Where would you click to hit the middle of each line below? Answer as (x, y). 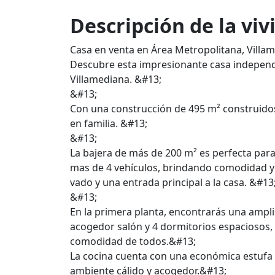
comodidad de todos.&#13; (133, 241)
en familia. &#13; (109, 123)
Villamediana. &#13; (116, 79)
